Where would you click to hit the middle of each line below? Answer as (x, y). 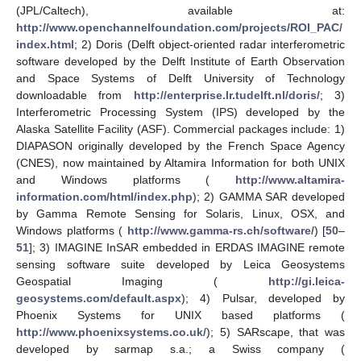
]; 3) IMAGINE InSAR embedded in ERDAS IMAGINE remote (187, 247)
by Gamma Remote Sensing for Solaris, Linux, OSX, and (180, 213)
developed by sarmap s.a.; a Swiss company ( (180, 349)
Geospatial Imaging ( (142, 281)
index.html (45, 44)
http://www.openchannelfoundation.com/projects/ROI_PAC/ (179, 27)
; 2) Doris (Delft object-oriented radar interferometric (210, 44)
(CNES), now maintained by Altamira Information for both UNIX (180, 162)
